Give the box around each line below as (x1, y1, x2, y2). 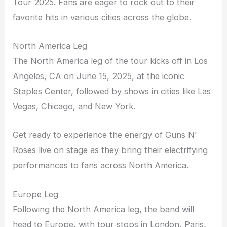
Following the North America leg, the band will (13, 204, 195, 214)
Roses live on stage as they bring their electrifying (13, 145, 208, 156)
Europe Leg (13, 188, 59, 199)
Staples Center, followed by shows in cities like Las (13, 86, 211, 97)
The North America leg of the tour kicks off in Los (13, 56, 208, 66)
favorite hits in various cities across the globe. (13, 12, 192, 22)
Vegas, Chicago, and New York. (13, 101, 136, 112)
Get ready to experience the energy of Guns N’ (13, 130, 197, 140)
